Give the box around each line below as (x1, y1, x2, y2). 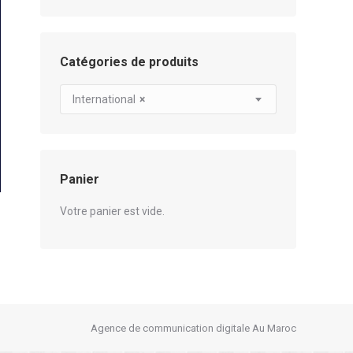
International (72, 92, 136, 106)
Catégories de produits (60, 54, 199, 69)
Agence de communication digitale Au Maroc (91, 321, 296, 334)
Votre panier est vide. (60, 205, 165, 217)
